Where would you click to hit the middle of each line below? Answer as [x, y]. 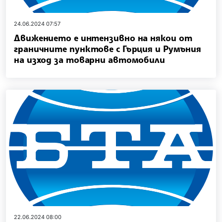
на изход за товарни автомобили [89, 59]
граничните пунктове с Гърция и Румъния [108, 48]
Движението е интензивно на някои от [103, 37]
